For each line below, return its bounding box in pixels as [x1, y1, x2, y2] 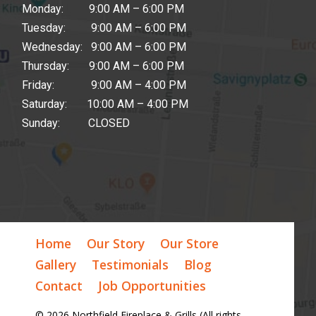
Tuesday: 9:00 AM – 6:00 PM [22, 21, 187, 35]
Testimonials [92, 256, 169, 274]
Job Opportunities [98, 277, 206, 295]
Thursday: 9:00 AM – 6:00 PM [22, 59, 185, 73]
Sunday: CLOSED [22, 116, 130, 130]
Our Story [87, 235, 145, 253]
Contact [35, 277, 83, 295]
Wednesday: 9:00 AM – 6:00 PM [22, 40, 187, 54]
